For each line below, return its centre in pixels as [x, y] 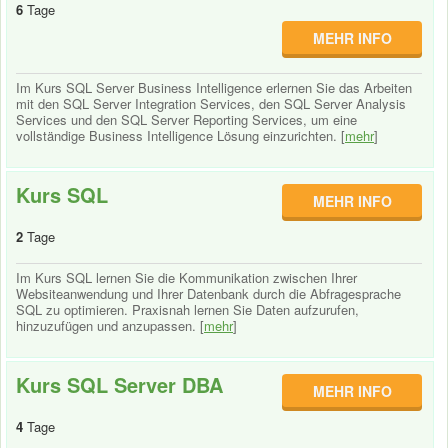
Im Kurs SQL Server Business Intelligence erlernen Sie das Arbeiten [214, 87]
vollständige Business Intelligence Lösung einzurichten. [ [180, 135]
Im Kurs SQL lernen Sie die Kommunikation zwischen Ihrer [186, 277]
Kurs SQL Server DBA [119, 384]
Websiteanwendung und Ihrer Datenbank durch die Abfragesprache [208, 293]
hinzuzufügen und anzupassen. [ [110, 325]
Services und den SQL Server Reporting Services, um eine [186, 119]
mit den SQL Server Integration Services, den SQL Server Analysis [211, 103]
